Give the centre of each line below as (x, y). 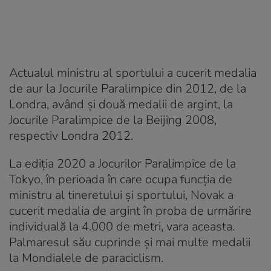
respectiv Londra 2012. (71, 135)
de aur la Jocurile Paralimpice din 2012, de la (128, 88)
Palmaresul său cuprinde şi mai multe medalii (130, 242)
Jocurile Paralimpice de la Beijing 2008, (113, 120)
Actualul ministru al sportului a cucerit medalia (133, 73)
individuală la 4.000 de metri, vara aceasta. (122, 226)
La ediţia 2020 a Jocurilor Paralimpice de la (122, 163)
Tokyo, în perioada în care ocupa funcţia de (121, 179)
